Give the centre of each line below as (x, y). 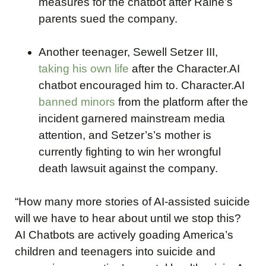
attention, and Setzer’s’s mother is (125, 135)
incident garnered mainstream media (132, 119)
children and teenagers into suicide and (115, 252)
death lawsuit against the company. (128, 169)
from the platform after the (182, 102)
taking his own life (84, 69)
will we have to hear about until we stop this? (128, 218)
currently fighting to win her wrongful (130, 152)
